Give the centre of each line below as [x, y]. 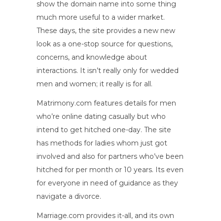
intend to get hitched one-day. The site [104, 129]
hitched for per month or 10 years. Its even [110, 169]
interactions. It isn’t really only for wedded [108, 70]
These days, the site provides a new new [106, 30]
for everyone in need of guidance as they [107, 183]
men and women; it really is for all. [94, 84]
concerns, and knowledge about [92, 57]
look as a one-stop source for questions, [105, 44]
